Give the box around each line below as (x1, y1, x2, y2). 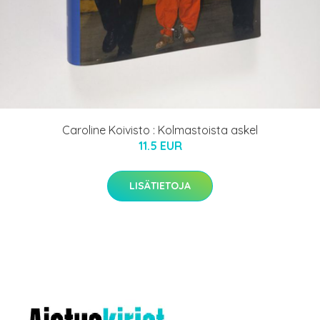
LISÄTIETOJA (129, 179, 191, 193)
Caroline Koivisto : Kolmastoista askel (62, 123, 258, 138)
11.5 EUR (138, 139, 182, 154)
